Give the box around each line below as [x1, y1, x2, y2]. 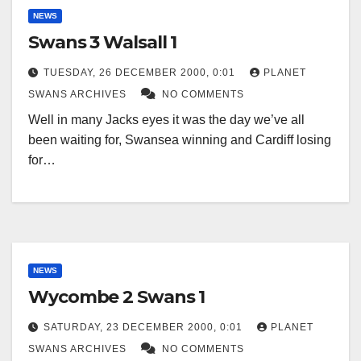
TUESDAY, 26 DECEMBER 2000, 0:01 [44, 67, 239, 79]
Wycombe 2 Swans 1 [28, 286, 205, 309]
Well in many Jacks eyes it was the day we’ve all [28, 113, 305, 127]
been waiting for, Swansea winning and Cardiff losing [28, 133, 331, 147]
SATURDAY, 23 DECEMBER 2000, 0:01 [44, 322, 246, 334]
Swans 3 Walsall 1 [28, 31, 177, 54]
